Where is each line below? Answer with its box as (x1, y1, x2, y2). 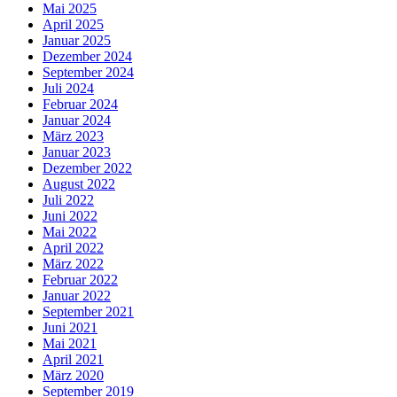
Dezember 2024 (43, 48, 132, 64)
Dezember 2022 (43, 160, 132, 175)
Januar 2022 (43, 287, 111, 303)
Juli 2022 (43, 191, 94, 207)
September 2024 (43, 64, 134, 80)
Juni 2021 (43, 319, 97, 335)
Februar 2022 (43, 271, 118, 287)
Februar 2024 (43, 96, 118, 112)
